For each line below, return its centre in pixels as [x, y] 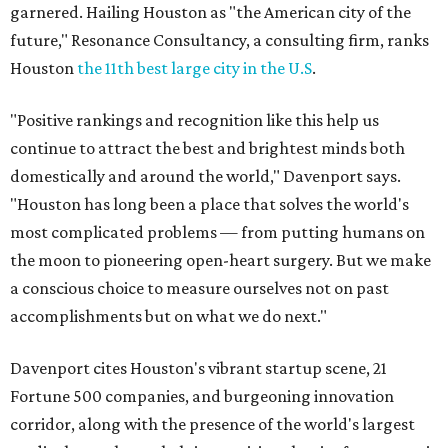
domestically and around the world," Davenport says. [205, 176]
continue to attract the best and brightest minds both [207, 148]
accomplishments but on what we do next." [168, 316]
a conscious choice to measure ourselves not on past [199, 288]
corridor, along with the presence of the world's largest [212, 424]
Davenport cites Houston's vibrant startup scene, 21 [198, 368]
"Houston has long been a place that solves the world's [209, 204]
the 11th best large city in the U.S [194, 68]
